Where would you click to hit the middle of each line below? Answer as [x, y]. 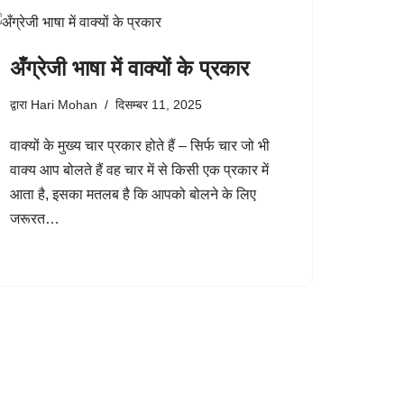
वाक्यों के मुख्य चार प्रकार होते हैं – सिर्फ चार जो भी [140, 146]
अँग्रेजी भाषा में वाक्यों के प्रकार [129, 68]
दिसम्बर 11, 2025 [159, 105]
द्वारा [20, 105]
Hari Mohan [64, 105]
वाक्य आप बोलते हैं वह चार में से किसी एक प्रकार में [139, 170]
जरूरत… [37, 219]
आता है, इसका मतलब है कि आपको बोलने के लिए [133, 194]
